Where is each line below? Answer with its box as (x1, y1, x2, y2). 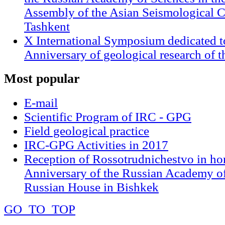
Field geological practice (24, 124, 149, 138)
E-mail (24, 95, 58, 109)
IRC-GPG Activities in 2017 (24, 138, 168, 152)
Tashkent (24, 20, 70, 34)
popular (33, 71, 80, 86)
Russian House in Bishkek (24, 180, 159, 194)
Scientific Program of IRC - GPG (24, 109, 191, 124)
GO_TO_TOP (4, 202, 75, 216)
